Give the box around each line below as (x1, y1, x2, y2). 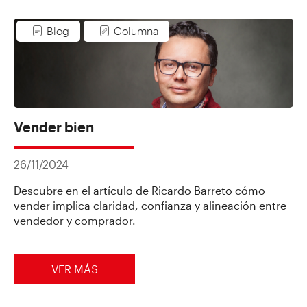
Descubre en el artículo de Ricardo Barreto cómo (14, 183, 265, 197)
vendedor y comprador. (14, 213, 136, 227)
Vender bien (14, 119, 94, 136)
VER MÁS (51, 262, 98, 276)
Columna (114, 24, 159, 38)
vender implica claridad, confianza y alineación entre (14, 198, 286, 212)
